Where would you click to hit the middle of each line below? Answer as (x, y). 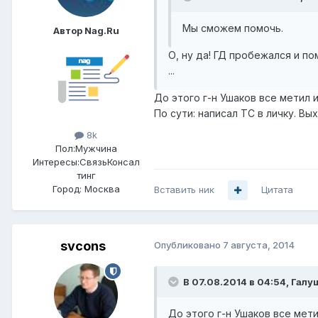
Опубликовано (188, 245)
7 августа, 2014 (259, 245)
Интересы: (56, 162)
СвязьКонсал (109, 162)
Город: (67, 189)
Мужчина (96, 149)
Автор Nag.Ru (86, 31)
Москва (102, 189)
